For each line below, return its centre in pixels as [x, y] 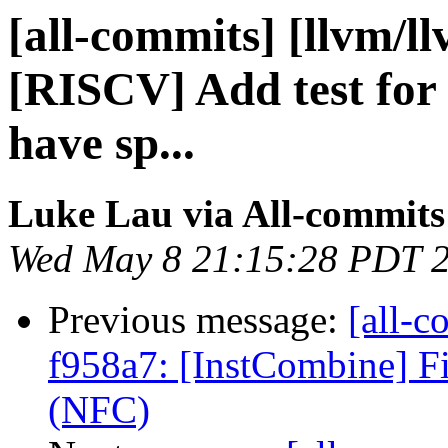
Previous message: [198, 320]
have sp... [101, 143]
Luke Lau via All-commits [226, 214]
